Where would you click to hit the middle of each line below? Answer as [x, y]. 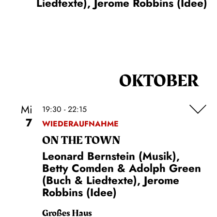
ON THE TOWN [81, 140]
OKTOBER [159, 81]
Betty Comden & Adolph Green [122, 168]
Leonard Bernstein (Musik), [111, 156]
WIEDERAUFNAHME [80, 124]
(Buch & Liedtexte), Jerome [111, 180]
